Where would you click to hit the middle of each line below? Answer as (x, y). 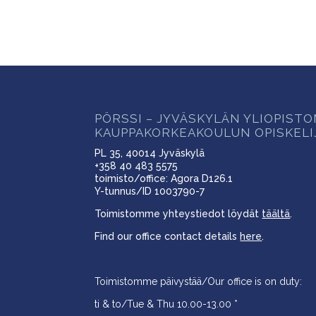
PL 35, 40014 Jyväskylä (150, 153)
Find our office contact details (168, 236)
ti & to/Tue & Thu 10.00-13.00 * (166, 304)
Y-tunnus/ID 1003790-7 (150, 191)
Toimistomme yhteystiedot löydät (178, 213)
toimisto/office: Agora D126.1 (164, 178)
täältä (276, 213)
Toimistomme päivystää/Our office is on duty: (199, 281)
